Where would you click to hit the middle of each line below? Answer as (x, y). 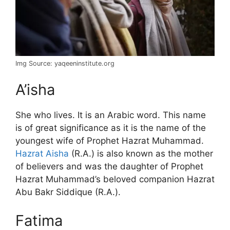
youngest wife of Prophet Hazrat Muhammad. (110, 141)
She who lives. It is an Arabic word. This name (111, 115)
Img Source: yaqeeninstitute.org (65, 63)
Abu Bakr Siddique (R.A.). (68, 192)
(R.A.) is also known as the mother (141, 154)
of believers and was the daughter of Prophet (109, 167)
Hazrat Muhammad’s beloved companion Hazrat (115, 179)
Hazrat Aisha (42, 154)
